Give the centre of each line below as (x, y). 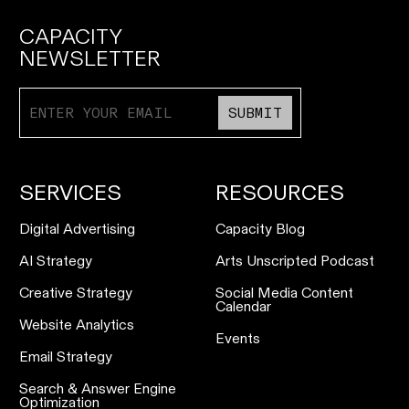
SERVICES (70, 193)
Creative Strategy (76, 293)
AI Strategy (56, 261)
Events (238, 339)
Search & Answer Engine (98, 389)
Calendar (243, 307)
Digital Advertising (77, 229)
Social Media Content (284, 293)
